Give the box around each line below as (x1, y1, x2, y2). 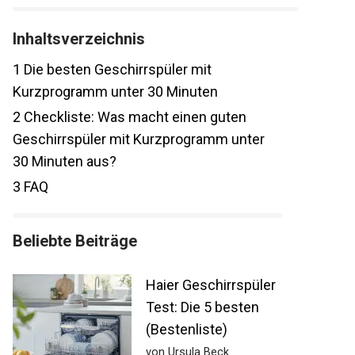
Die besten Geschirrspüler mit (21, 61, 212, 78)
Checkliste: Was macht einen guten (21, 109, 246, 126)
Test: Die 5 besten (146, 299, 259, 316)
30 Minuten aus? (13, 153, 116, 170)
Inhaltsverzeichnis (13, 29, 145, 49)
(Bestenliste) (146, 321, 227, 338)
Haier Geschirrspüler (146, 277, 276, 294)
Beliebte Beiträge (13, 231, 137, 251)
